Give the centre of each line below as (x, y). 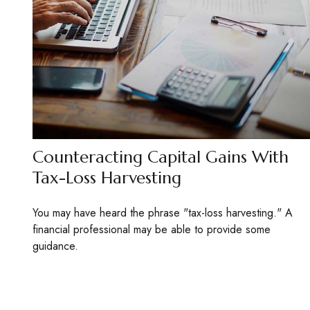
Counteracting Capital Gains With (160, 157)
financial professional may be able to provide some (151, 230)
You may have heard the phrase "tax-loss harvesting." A (162, 213)
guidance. (55, 246)
